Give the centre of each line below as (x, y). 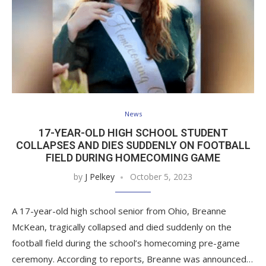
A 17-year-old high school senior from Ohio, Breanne (119, 211)
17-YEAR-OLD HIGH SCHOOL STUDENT (133, 133)
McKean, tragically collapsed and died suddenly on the (122, 227)
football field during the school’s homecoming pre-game (126, 243)
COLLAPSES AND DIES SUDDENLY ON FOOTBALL (133, 145)
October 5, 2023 (161, 177)
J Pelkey (100, 177)
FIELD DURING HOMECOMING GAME (133, 158)
